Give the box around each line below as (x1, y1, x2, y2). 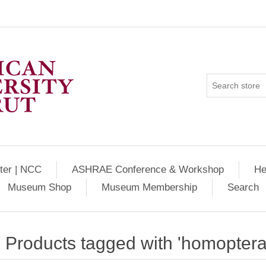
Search (227, 182, 259, 193)
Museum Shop (8, 182, 71, 193)
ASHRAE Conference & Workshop (72, 164, 224, 175)
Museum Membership (102, 182, 197, 193)
